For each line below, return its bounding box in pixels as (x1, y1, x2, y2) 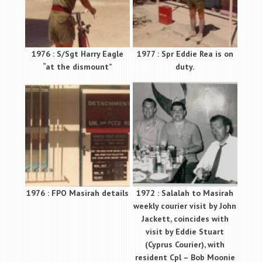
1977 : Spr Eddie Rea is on (136, 48, 233, 59)
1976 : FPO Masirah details (26, 187, 129, 198)
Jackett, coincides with (141, 213, 229, 224)
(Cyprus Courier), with (145, 239, 225, 250)
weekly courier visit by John (133, 200, 236, 211)
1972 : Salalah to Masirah (136, 187, 233, 198)
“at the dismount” (42, 61, 112, 72)
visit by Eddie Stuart (146, 226, 224, 237)
